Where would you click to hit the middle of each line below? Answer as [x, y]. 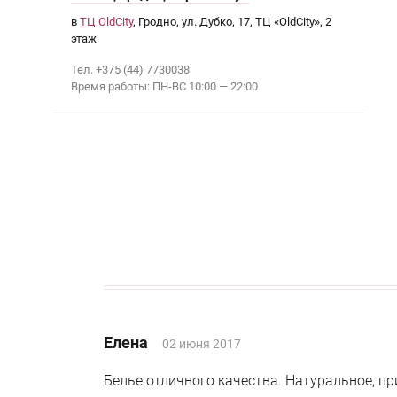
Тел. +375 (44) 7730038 [130, 70]
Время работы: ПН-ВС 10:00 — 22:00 [164, 86]
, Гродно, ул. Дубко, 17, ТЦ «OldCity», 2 [232, 22]
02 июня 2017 [202, 344]
